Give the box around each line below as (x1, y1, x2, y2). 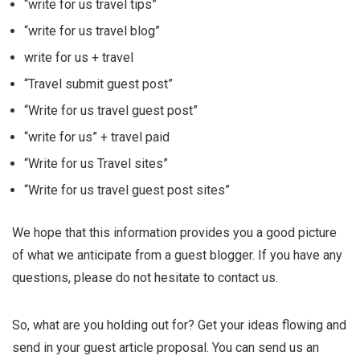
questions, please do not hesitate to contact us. (12, 270, 278, 285)
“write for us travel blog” (24, 23, 163, 39)
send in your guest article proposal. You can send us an (12, 340, 319, 355)
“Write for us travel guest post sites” (24, 182, 230, 198)
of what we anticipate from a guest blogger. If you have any (12, 247, 342, 263)
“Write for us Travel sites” (24, 156, 168, 171)
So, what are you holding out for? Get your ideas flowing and (12, 317, 346, 333)
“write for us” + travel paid (24, 129, 170, 145)
